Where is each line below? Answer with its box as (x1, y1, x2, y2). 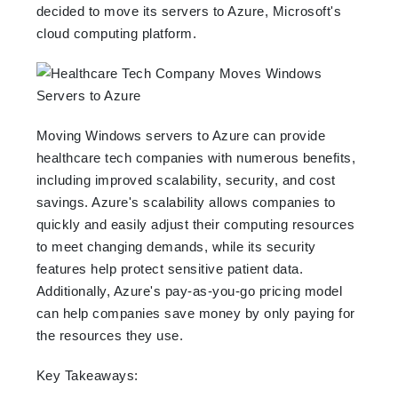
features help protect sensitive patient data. (36, 260, 304, 276)
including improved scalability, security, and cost (36, 171, 336, 187)
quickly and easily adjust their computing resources (36, 216, 355, 232)
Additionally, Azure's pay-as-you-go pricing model (36, 283, 343, 298)
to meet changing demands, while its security (36, 238, 316, 254)
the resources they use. (36, 327, 184, 343)
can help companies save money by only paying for (36, 305, 355, 321)
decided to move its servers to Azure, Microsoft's (36, 3, 342, 19)
